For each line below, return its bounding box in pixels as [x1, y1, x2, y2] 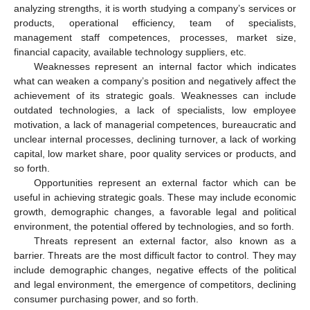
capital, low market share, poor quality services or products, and [14, 148, 296, 160]
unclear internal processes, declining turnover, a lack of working [14, 134, 296, 145]
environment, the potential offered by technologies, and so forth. [14, 221, 294, 232]
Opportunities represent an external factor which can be [33, 177, 296, 189]
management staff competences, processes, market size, [14, 32, 296, 44]
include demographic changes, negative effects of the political [14, 264, 296, 276]
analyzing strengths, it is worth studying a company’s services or [14, 3, 296, 15]
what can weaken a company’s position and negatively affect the [14, 75, 296, 87]
